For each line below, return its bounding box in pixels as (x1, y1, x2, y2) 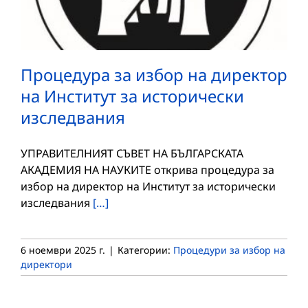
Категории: (118, 243, 173, 256)
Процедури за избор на (173, 243, 285, 256)
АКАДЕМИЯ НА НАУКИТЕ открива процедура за (21, 162, 274, 177)
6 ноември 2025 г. (21, 243, 105, 256)
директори (21, 257, 72, 271)
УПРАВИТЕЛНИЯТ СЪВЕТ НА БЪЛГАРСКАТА (21, 145, 243, 161)
